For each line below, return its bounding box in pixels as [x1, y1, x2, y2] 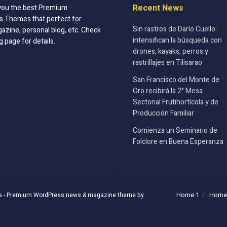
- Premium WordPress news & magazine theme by [2, 191, 144, 200]
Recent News [132, 2, 183, 15]
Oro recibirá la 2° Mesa [132, 86, 203, 97]
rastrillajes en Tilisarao [132, 57, 202, 68]
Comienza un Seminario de [132, 125, 217, 136]
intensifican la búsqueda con [132, 35, 222, 46]
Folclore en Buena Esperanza [132, 136, 223, 147]
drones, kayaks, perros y [132, 46, 208, 57]
